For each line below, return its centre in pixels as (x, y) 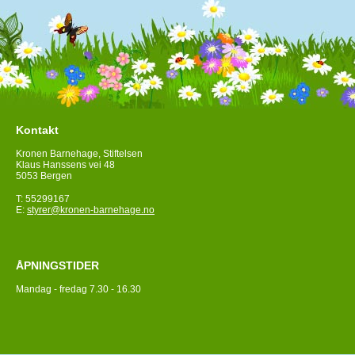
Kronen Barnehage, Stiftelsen (79, 154)
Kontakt (37, 130)
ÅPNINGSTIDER (57, 266)
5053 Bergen (44, 176)
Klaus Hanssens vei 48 (65, 165)
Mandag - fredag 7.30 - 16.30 (78, 290)
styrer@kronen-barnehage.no (91, 210)
